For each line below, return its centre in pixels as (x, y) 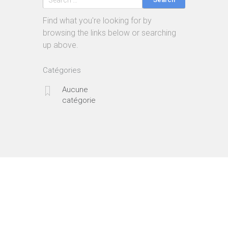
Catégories (62, 70)
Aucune (75, 89)
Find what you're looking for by (97, 20)
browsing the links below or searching (109, 33)
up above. (61, 45)
